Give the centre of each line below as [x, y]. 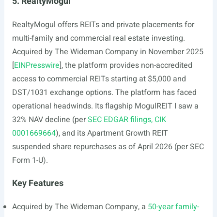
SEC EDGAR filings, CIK [127, 120]
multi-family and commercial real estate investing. [98, 38]
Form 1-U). [30, 160]
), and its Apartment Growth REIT [112, 133]
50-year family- [173, 207]
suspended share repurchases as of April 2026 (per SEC [108, 147]
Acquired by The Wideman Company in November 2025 [108, 52]
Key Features [38, 183]
